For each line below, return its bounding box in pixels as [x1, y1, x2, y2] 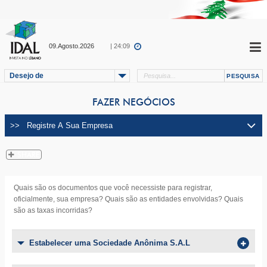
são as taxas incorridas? [14, 206, 92, 215]
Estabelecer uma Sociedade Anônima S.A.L [29, 238, 190, 247]
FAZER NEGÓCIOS [92, 98, 175, 107]
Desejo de [10, 72, 44, 80]
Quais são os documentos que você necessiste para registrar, [14, 184, 212, 192]
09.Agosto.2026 [49, 42, 94, 49]
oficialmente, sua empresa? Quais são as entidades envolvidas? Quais [14, 195, 243, 203]
